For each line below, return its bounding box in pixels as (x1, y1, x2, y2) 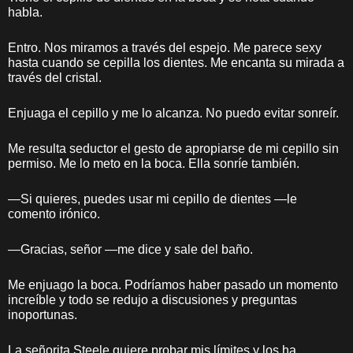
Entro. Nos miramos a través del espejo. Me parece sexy (8, 41, 321, 54)
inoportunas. (8, 308, 77, 321)
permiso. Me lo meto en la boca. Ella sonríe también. (8, 157, 299, 170)
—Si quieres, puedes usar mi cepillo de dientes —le (8, 192, 297, 206)
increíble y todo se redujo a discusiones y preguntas (8, 293, 297, 307)
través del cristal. (8, 71, 102, 84)
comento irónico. (8, 207, 100, 221)
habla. (8, 6, 43, 19)
